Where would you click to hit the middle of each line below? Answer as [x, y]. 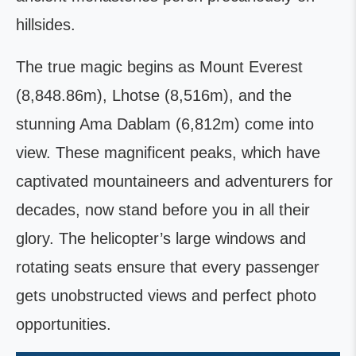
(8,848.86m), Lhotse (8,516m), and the [154, 95]
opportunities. [64, 324]
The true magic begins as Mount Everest [159, 66]
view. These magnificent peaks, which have [168, 152]
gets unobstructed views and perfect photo [166, 295]
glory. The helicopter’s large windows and [161, 238]
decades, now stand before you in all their [163, 209]
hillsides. [46, 24]
